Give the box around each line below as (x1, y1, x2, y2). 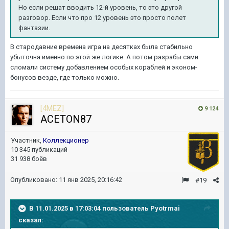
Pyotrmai (150, 204, 180, 212)
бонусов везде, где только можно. (10, 74, 119, 81)
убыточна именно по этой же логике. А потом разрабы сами (10, 53, 198, 61)
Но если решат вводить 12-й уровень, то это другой (18, 4, 182, 11)
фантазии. (18, 24, 50, 32)
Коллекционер (43, 136, 89, 144)
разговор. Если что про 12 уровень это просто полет (18, 14, 186, 21)
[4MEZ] (40, 104, 64, 113)
